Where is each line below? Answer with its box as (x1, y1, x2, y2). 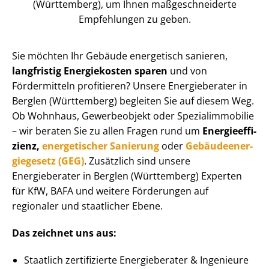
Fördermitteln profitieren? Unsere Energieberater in (12, 79, 247, 92)
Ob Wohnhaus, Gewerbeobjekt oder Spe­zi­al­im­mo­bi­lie (12, 109, 254, 122)
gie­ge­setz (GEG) (12, 154, 84, 168)
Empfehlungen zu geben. (78, 12, 191, 26)
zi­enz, (12, 139, 42, 153)
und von (168, 64, 207, 77)
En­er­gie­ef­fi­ (202, 124, 256, 138)
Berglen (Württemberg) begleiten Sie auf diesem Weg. (12, 94, 254, 107)
